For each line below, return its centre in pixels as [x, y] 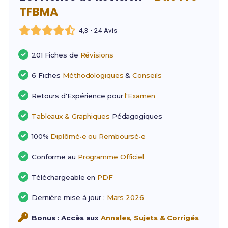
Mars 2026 [125, 198]
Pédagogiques [136, 116]
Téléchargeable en [64, 177]
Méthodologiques [93, 76]
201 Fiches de [56, 55]
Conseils [147, 76]
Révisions [97, 55]
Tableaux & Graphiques [70, 116]
